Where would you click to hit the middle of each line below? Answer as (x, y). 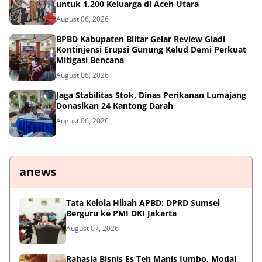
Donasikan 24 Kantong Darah (115, 105)
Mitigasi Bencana (90, 60)
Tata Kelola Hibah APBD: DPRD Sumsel (143, 202)
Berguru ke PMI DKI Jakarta (121, 213)
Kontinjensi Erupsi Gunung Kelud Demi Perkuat (151, 49)
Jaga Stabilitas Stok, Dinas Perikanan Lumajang (151, 95)
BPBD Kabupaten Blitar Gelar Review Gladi (141, 39)
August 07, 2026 (92, 228)
